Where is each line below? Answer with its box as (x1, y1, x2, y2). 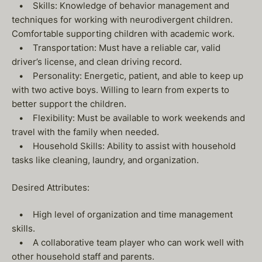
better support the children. (12, 98, 126, 109)
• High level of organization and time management (12, 209, 233, 220)
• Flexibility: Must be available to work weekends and (12, 112, 245, 123)
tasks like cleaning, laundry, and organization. (12, 154, 199, 166)
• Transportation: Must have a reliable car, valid (12, 42, 220, 53)
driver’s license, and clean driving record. (12, 56, 182, 67)
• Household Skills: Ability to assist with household (12, 140, 236, 151)
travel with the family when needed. (12, 126, 159, 137)
